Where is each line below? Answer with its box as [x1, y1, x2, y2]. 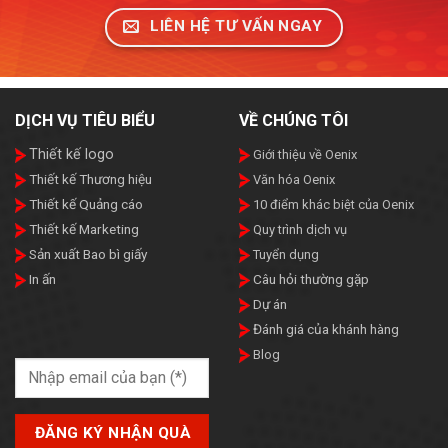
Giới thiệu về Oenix [250, 147, 357, 163]
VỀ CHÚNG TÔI [239, 111, 348, 131]
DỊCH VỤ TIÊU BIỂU [15, 111, 155, 131]
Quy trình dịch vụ [250, 222, 347, 238]
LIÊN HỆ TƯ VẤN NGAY [150, 17, 323, 36]
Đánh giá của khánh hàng [253, 321, 399, 338]
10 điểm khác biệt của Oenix [250, 197, 414, 213]
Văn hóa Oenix [250, 172, 335, 188]
